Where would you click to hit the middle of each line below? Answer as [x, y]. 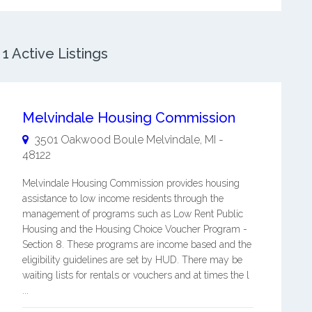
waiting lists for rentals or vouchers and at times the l [135, 275]
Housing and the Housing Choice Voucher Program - [134, 229]
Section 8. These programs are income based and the [136, 244]
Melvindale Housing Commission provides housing [131, 183]
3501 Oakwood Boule [88, 140]
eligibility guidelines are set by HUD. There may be [132, 260]
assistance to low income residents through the [123, 198]
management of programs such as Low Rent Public [132, 214]
